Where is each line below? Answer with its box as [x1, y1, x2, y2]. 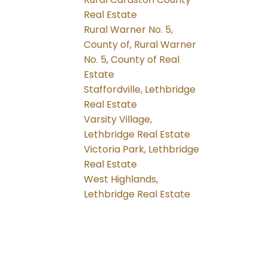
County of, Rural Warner [84, 38, 197, 52]
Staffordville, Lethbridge [84, 83, 196, 97]
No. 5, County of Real [84, 53, 180, 67]
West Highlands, [84, 172, 159, 187]
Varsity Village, [84, 112, 153, 127]
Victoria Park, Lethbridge [84, 142, 200, 157]
